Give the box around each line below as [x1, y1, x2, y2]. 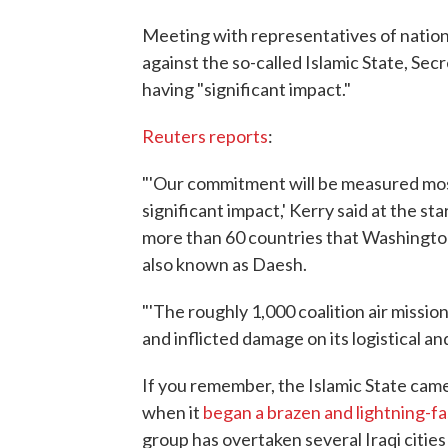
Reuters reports [142, 125, 268, 147]
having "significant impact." [142, 78, 351, 100]
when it [142, 401, 203, 423]
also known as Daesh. [142, 253, 307, 275]
